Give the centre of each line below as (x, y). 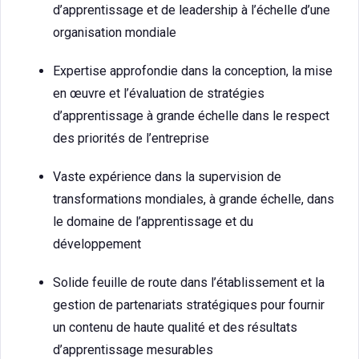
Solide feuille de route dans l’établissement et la (189, 282)
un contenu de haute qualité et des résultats (175, 327)
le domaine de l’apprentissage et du (153, 222)
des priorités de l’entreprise (131, 138)
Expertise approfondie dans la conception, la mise (193, 71)
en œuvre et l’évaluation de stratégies (159, 93)
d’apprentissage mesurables (133, 350)
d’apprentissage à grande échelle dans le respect (191, 116)
